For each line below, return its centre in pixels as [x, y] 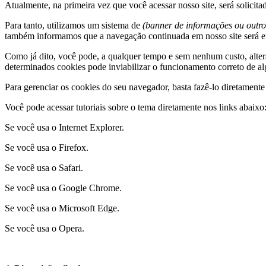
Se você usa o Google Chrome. [63, 188]
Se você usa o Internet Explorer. [64, 127]
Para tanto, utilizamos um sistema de [74, 25]
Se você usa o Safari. [44, 168]
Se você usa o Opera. [45, 228]
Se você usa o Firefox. [47, 148]
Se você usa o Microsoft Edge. [62, 208]
